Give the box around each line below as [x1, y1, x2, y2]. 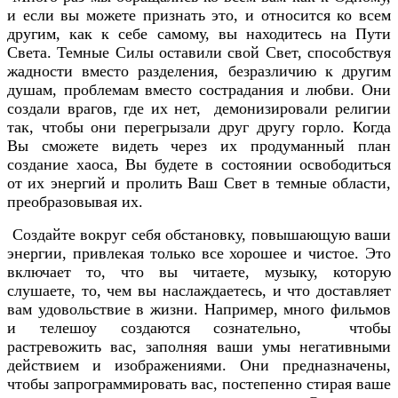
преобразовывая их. [7, 192, 143, 211]
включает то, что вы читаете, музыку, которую [7, 262, 391, 281]
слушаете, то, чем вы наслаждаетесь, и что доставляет [7, 281, 391, 299]
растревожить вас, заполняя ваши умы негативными [7, 337, 391, 355]
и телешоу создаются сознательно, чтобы [7, 318, 391, 337]
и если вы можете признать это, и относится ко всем [7, 5, 391, 24]
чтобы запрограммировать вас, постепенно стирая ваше [7, 374, 391, 393]
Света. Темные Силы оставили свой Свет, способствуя [7, 43, 391, 61]
